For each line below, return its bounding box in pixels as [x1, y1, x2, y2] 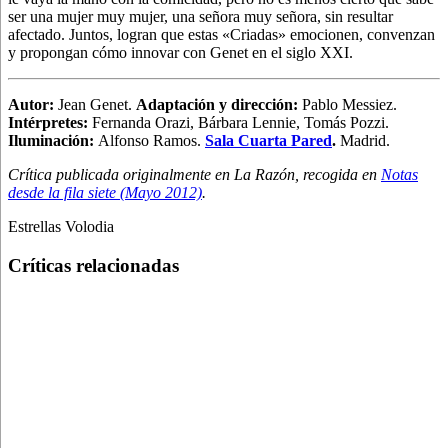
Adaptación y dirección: [136, 95, 302, 113]
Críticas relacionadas [8, 254, 179, 276]
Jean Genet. [54, 95, 136, 113]
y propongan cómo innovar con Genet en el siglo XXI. [8, 43, 353, 61]
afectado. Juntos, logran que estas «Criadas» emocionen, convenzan [8, 25, 435, 43]
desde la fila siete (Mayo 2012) [8, 183, 202, 201]
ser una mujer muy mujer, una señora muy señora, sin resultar [8, 7, 393, 25]
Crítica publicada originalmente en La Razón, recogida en [8, 165, 381, 183]
